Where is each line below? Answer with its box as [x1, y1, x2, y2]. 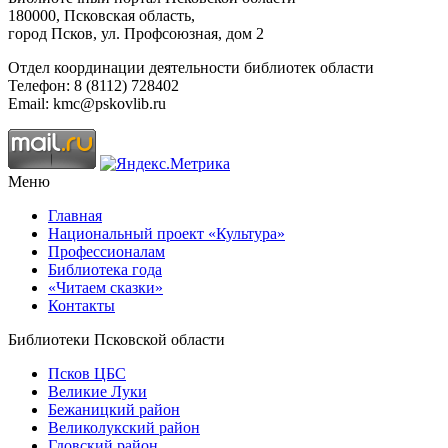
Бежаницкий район [48, 400, 180, 418]
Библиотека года [48, 260, 162, 278]
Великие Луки [48, 382, 147, 400]
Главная [48, 206, 102, 224]
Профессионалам [48, 242, 165, 260]
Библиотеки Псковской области [8, 330, 225, 348]
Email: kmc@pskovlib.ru [8, 94, 166, 112]
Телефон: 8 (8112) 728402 [8, 76, 179, 94]
